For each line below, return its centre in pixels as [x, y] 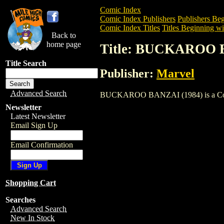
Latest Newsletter [38, 116]
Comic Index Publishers [138, 19]
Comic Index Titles [130, 28]
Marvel [175, 73]
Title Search [26, 63]
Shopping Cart [31, 183]
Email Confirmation [42, 145]
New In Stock [32, 218]
